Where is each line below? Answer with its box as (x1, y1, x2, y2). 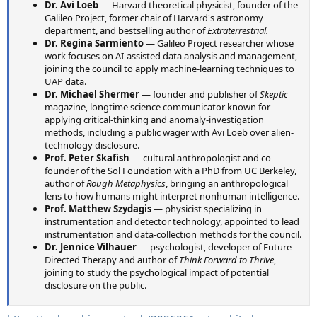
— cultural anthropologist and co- (129, 151, 274, 165)
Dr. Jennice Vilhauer (45, 241, 137, 254)
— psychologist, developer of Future (137, 241, 292, 254)
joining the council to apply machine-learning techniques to (45, 62, 294, 76)
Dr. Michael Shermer (45, 88, 139, 101)
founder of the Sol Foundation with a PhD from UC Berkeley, (45, 164, 296, 178)
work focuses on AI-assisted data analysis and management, (45, 50, 297, 63)
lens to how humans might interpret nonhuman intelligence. (45, 190, 299, 203)
